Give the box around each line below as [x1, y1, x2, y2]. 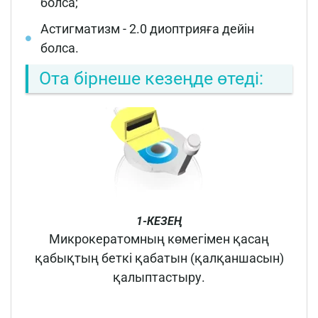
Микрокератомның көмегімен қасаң [49, 231, 269, 246]
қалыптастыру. [113, 269, 205, 285]
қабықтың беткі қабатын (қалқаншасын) [34, 250, 284, 265]
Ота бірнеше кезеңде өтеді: [39, 67, 263, 89]
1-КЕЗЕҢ [136, 214, 182, 228]
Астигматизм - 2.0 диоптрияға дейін [40, 21, 254, 36]
